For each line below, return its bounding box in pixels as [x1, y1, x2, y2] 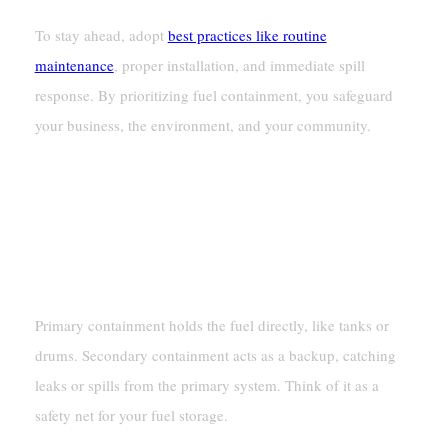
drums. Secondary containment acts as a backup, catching [34, 345, 396, 366]
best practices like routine [167, 25, 327, 46]
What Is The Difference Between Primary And [34, 229, 394, 250]
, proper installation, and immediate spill [113, 55, 365, 76]
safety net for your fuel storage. [34, 405, 228, 426]
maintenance [34, 55, 114, 76]
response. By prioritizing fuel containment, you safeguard [34, 85, 393, 106]
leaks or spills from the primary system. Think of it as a [34, 375, 379, 396]
